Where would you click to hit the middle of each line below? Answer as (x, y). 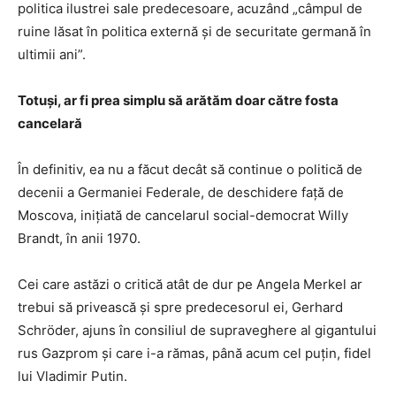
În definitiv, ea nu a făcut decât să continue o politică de (190, 169)
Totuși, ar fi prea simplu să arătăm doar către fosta (178, 100)
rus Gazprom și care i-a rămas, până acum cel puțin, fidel (194, 353)
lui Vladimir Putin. (72, 376)
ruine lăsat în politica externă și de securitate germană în (194, 31)
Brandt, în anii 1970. (79, 238)
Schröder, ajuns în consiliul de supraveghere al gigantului (197, 330)
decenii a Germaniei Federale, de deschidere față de (181, 192)
